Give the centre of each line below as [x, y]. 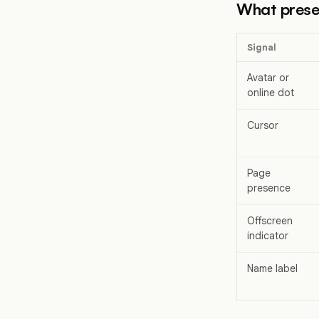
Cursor [263, 126]
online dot [271, 93]
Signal [262, 48]
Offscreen [270, 221]
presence [269, 188]
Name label [272, 269]
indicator [268, 236]
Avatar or [268, 78]
